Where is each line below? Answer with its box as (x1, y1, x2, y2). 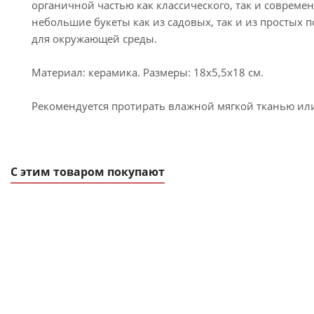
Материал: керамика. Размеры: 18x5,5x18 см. (32, 65, 264, 79)
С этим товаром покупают (11, 164, 165, 179)
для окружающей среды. (32, 32, 157, 46)
